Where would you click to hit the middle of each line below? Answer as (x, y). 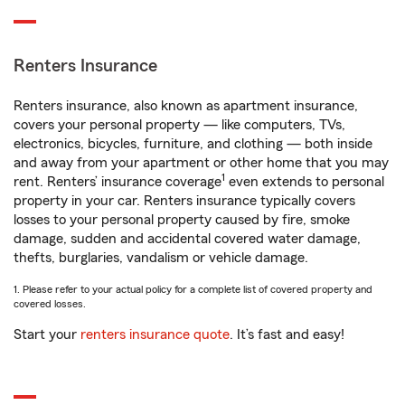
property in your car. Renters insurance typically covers (184, 201)
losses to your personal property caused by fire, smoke (182, 220)
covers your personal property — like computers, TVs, (179, 125)
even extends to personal (305, 182)
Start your (47, 334)
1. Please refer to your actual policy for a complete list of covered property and (193, 289)
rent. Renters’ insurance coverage (118, 182)
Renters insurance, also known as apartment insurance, (186, 106)
